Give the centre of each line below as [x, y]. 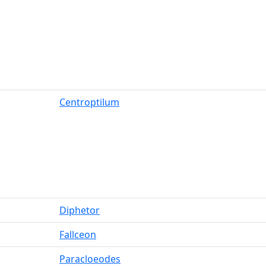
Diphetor [80, 210]
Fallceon [78, 235]
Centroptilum [89, 102]
